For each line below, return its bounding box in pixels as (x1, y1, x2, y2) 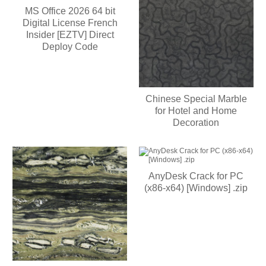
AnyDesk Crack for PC (148, 170, 244, 181)
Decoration (173, 117, 220, 128)
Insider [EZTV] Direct (26, 29, 114, 40)
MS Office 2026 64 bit (24, 5, 115, 16)
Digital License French (22, 17, 118, 28)
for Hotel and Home (155, 105, 237, 116)
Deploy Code (42, 41, 98, 52)
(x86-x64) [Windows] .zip (144, 182, 248, 193)
